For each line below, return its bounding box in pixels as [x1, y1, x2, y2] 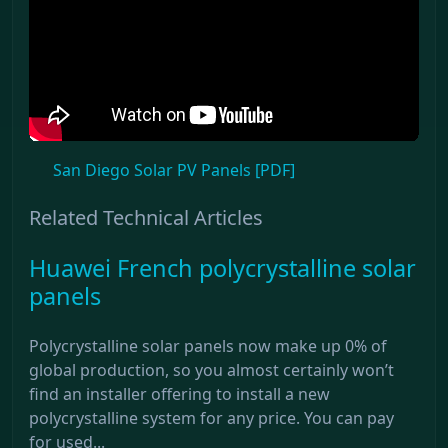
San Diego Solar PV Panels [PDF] [53, 158, 295, 181]
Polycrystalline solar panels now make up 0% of [29, 334, 387, 357]
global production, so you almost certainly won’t [29, 358, 394, 381]
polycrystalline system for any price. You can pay [29, 406, 394, 429]
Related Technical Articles [29, 203, 263, 231]
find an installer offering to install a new [29, 382, 330, 405]
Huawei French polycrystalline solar [29, 251, 416, 284]
